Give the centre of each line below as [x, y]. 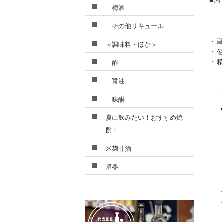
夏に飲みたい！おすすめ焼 [144, 118]
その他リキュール [135, 26]
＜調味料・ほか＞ [131, 44]
